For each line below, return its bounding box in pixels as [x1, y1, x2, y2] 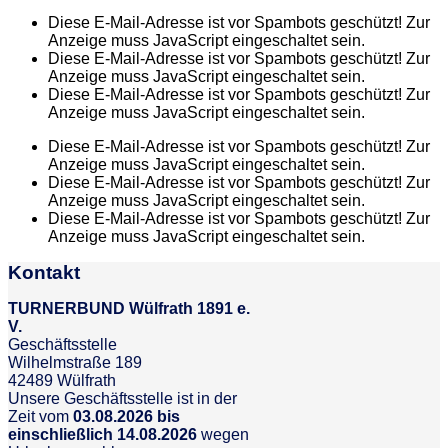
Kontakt [8, 262, 80, 283]
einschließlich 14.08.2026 [8, 426, 197, 443]
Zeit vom [8, 408, 73, 425]
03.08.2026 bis [73, 408, 180, 425]
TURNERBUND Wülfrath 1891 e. [8, 300, 250, 317]
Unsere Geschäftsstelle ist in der [8, 390, 237, 407]
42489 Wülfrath [8, 372, 116, 389]
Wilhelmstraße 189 [8, 354, 142, 371]
